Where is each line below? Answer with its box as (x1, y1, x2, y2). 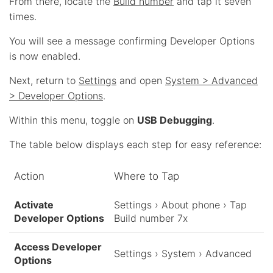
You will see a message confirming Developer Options (9, 34, 255, 47)
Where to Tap (114, 169, 179, 182)
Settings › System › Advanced (114, 247, 252, 260)
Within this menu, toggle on (9, 113, 137, 126)
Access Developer (14, 240, 102, 253)
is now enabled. (9, 49, 80, 62)
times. (9, 10, 37, 23)
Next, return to (9, 74, 79, 87)
